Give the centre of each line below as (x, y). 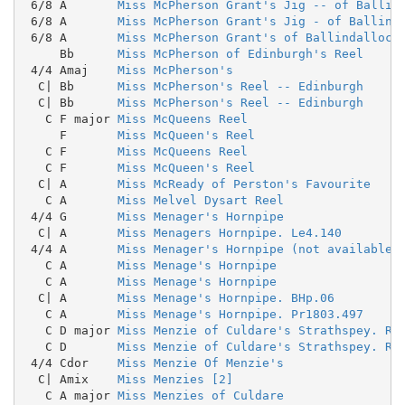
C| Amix (70, 379)
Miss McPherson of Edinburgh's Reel (240, 53)
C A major (70, 395)
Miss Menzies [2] (175, 379)
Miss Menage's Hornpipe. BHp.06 (226, 297)
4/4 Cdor (70, 363)
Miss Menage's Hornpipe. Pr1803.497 (240, 314)
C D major (70, 330)
